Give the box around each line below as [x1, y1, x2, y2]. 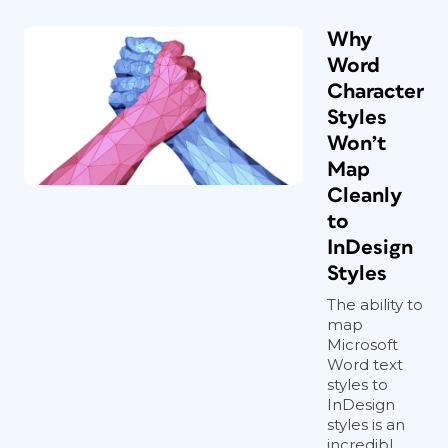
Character [327, 81, 424, 102]
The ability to [327, 295, 423, 314]
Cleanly [327, 185, 402, 206]
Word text [327, 355, 403, 374]
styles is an [327, 415, 405, 434]
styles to [327, 375, 388, 394]
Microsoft [327, 335, 398, 354]
